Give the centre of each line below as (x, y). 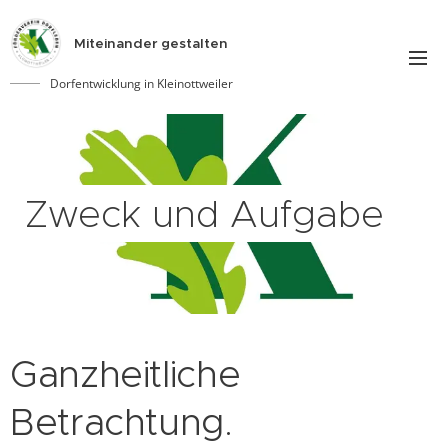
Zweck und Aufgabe (204, 213)
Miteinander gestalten (151, 43)
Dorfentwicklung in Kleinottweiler (141, 83)
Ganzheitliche (125, 374)
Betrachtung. (121, 422)
